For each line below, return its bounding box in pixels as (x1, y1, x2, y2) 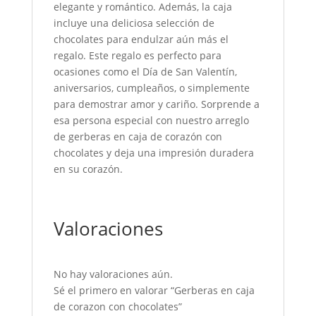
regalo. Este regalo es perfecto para (53, 48, 221, 62)
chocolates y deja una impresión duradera (53, 145, 254, 159)
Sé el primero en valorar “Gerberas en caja (53, 283, 255, 297)
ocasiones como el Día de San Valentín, (53, 64, 237, 78)
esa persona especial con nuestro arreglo (53, 113, 249, 127)
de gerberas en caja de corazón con (53, 129, 222, 143)
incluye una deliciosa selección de (53, 16, 214, 30)
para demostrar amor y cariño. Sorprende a (53, 97, 260, 111)
